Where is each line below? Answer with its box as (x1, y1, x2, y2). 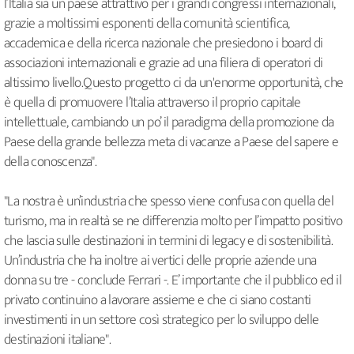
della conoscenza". (4, 150, 97, 175)
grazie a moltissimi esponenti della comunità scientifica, (4, 12, 290, 36)
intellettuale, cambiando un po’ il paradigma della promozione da (4, 111, 334, 135)
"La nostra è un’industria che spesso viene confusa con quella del (4, 190, 333, 214)
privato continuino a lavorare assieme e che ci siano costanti (4, 288, 311, 313)
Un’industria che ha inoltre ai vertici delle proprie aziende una (4, 249, 317, 273)
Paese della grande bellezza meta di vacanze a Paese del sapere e (4, 130, 339, 155)
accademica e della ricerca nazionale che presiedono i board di (4, 32, 323, 56)
